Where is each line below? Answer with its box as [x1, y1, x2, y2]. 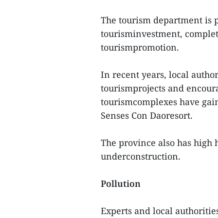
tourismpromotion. [101, 41, 179, 53]
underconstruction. [101, 150, 181, 162]
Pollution [101, 178, 141, 189]
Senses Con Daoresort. [101, 109, 193, 121]
